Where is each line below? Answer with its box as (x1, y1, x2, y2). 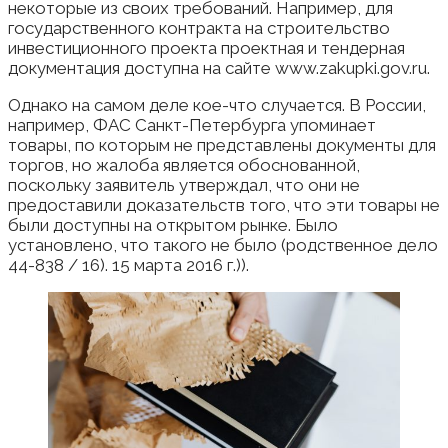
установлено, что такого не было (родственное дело (8, 234, 438, 255)
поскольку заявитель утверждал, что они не (8, 174, 360, 195)
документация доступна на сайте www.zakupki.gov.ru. (8, 57, 430, 78)
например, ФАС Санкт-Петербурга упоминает (8, 114, 376, 135)
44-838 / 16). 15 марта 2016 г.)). (8, 254, 249, 275)
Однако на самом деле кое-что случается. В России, (8, 94, 426, 115)
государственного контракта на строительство (8, 17, 390, 38)
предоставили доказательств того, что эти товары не (8, 194, 440, 215)
